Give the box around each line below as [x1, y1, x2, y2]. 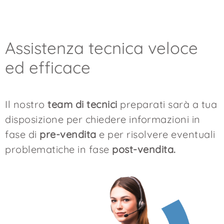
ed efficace [5, 56, 90, 77]
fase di [5, 127, 39, 140]
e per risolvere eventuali [96, 127, 215, 140]
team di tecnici [47, 97, 117, 110]
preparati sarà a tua [117, 97, 217, 110]
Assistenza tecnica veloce [5, 37, 198, 58]
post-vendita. [112, 142, 176, 155]
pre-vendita [39, 127, 96, 140]
